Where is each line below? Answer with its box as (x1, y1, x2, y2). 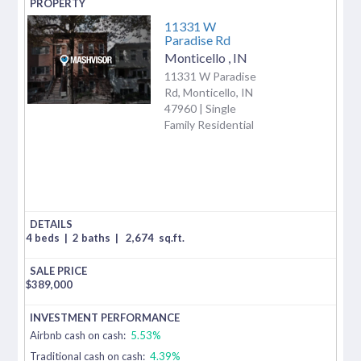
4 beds (26, 230, 63, 244)
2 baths (73, 230, 114, 244)
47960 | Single (164, 101, 236, 115)
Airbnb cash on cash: (30, 328, 129, 342)
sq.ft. (159, 230, 185, 244)
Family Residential (164, 117, 254, 131)
